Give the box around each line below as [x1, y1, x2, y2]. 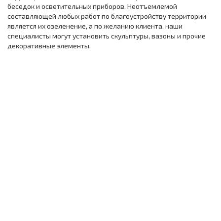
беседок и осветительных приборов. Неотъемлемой [7, 2, 177, 11]
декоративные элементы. [7, 41, 91, 50]
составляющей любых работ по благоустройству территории [7, 12, 206, 21]
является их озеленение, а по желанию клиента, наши [7, 22, 183, 31]
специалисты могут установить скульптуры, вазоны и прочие [7, 32, 206, 40]
